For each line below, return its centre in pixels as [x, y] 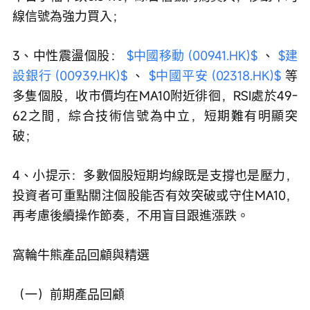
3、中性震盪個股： [70, 56]
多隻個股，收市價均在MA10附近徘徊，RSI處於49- [155, 96]
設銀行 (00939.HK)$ [70, 76]
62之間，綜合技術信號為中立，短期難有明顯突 [155, 116]
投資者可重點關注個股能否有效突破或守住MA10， [155, 195]
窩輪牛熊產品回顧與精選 [81, 255]
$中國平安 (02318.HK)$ [215, 76]
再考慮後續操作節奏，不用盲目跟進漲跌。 [131, 216]
